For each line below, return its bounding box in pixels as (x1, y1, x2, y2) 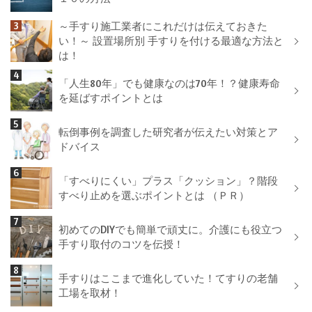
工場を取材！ (58, 286, 121, 300)
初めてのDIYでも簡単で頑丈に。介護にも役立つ (58, 223, 282, 237)
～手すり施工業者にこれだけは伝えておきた (58, 19, 267, 33)
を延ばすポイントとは (58, 91, 163, 105)
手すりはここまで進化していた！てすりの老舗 (58, 272, 278, 286)
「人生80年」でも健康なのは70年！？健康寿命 (58, 77, 280, 91)
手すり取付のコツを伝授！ (58, 237, 184, 251)
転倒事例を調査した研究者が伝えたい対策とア (58, 125, 278, 139)
